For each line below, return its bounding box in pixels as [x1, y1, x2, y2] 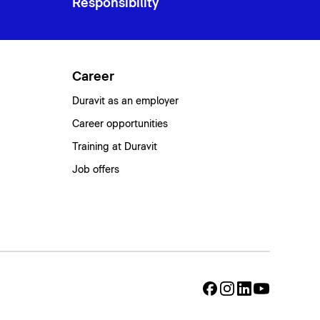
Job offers [72, 164, 120, 175]
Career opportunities [72, 119, 169, 129]
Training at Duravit [72, 141, 158, 152]
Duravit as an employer [72, 96, 179, 106]
